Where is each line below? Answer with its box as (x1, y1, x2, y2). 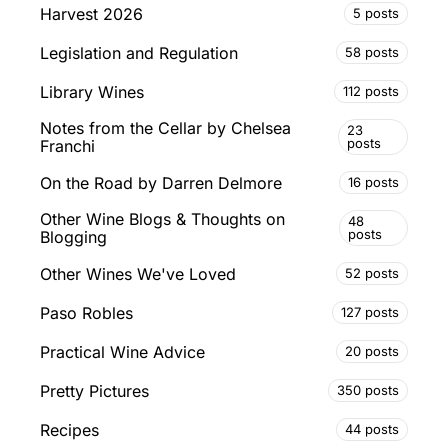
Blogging (40, 227, 107, 248)
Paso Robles (40, 302, 133, 323)
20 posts (345, 343, 399, 360)
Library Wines (40, 81, 144, 102)
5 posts (353, 5, 399, 22)
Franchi (40, 136, 95, 157)
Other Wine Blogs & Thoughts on (40, 209, 285, 230)
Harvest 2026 (40, 3, 143, 24)
